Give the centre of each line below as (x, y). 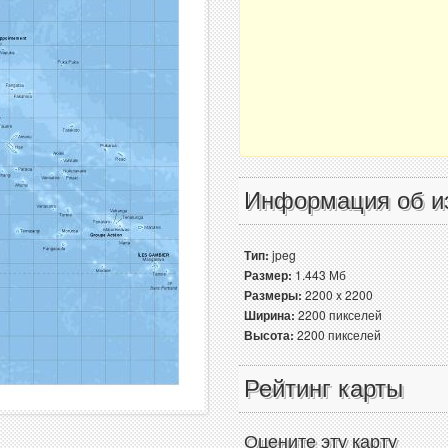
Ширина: (269, 315)
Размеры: (273, 295)
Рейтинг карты (323, 388)
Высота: (269, 335)
